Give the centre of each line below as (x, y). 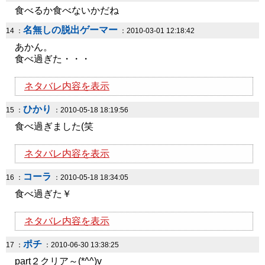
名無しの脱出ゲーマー (70, 30)
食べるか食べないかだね (67, 10)
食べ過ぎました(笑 (54, 126)
